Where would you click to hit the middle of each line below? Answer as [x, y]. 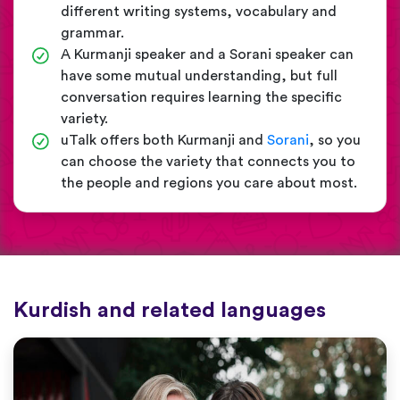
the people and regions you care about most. [209, 183]
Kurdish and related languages [170, 311]
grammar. [92, 33]
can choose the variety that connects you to [208, 162]
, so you [335, 141]
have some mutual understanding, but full [199, 76]
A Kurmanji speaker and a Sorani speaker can [207, 55]
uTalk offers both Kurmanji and [164, 141]
